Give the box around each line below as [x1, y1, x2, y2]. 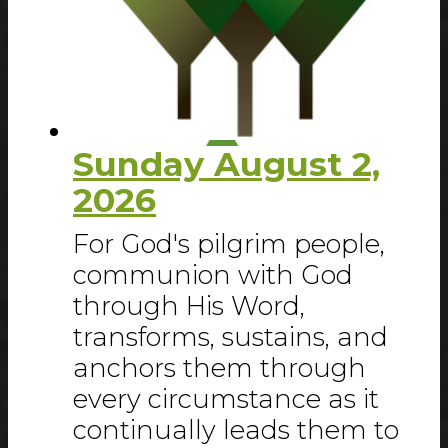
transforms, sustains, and [73, 321, 388, 353]
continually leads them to [73, 414, 399, 446]
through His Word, [73, 290, 305, 322]
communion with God [73, 259, 353, 291]
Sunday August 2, [73, 143, 380, 185]
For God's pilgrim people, [73, 228, 385, 260]
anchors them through [73, 352, 366, 384]
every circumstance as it [73, 383, 379, 415]
